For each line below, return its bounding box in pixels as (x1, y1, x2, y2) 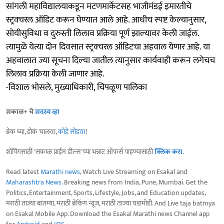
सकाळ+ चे (6, 105, 35, 117)
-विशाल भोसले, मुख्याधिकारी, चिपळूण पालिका (6, 79, 147, 95)
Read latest (6, 165, 40, 177)
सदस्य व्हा (35, 105, 59, 117)
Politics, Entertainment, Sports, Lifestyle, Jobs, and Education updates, (6, 186, 205, 198)
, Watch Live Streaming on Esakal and (80, 165, 187, 177)
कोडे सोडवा (58, 125, 85, 137)
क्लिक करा (154, 145, 182, 157)
